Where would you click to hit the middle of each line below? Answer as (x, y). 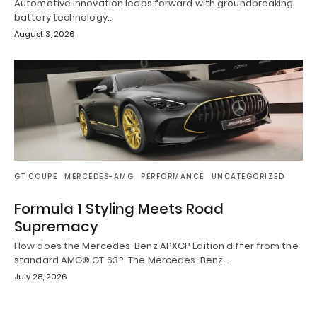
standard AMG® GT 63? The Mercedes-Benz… (122, 260)
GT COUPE (36, 177)
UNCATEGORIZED (248, 177)
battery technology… (64, 17)
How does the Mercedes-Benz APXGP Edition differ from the (156, 246)
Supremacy (56, 227)
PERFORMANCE (173, 177)
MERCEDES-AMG (99, 177)
